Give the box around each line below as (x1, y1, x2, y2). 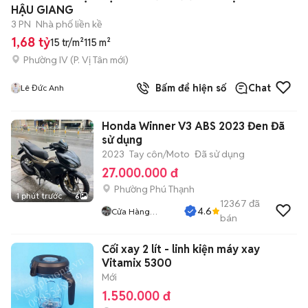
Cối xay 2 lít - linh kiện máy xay (102, 242, 260, 256)
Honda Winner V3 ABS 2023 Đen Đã (102, 119, 285, 133)
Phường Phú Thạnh (114, 183, 195, 195)
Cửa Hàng (111, 206, 150, 217)
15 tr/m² (50, 36, 84, 49)
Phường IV (23, 53, 68, 66)
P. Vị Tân (74, 53, 108, 66)
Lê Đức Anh (21, 82, 64, 93)
